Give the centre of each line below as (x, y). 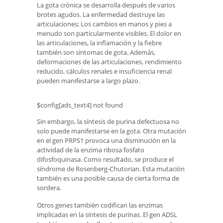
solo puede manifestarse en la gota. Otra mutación (111, 131)
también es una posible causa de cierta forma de (108, 178)
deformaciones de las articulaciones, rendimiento (109, 62)
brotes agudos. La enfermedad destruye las (101, 15)
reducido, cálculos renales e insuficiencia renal (104, 71)
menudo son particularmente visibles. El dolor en (109, 34)
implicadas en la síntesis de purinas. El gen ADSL (107, 214)
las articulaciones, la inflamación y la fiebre (99, 43)
